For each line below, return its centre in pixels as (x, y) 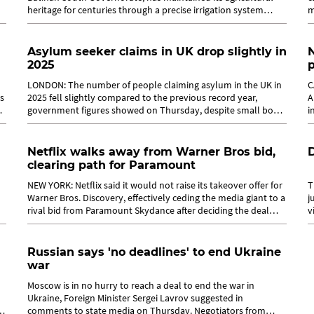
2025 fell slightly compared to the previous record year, (142, 97)
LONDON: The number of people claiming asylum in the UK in (155, 85)
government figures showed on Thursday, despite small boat (155, 110)
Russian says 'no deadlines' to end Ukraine (154, 252)
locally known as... (66, 22)
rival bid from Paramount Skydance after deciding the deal (148, 210)
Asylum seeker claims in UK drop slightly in (157, 52)
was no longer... (60, 223)
